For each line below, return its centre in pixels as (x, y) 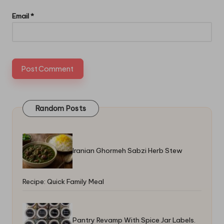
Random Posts (61, 109)
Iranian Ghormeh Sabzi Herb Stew (127, 150)
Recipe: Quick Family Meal (63, 181)
